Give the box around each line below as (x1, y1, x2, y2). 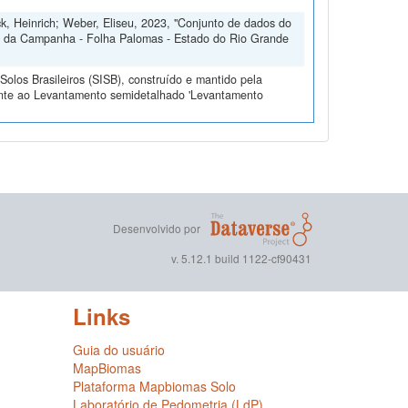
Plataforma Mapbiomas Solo (72, 377, 236, 396)
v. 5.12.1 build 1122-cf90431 (171, 250, 312, 267)
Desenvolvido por (113, 219, 201, 236)
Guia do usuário (72, 341, 165, 360)
